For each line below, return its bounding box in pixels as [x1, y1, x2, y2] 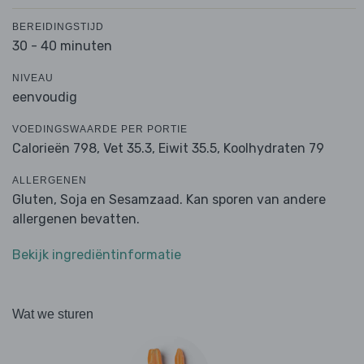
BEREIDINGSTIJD [12, 21, 104, 33]
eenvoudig [12, 89, 77, 106]
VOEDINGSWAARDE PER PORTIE [12, 123, 188, 136]
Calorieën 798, [12, 141, 103, 157]
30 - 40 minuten [12, 38, 112, 54]
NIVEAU [12, 72, 54, 84]
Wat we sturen [12, 307, 93, 322]
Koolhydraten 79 [223, 141, 324, 157]
